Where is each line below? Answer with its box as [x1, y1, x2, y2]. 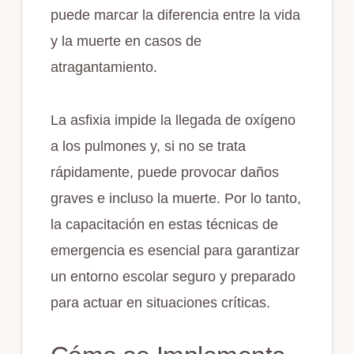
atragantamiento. [50, 58, 157, 75]
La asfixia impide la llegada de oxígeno [50, 111, 296, 128]
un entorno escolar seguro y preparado [50, 268, 296, 284]
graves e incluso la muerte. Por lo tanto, [50, 190, 301, 206]
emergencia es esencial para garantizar [50, 242, 299, 258]
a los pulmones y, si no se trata [50, 137, 246, 154]
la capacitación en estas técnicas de [50, 216, 278, 232]
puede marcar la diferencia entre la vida [50, 6, 300, 23]
